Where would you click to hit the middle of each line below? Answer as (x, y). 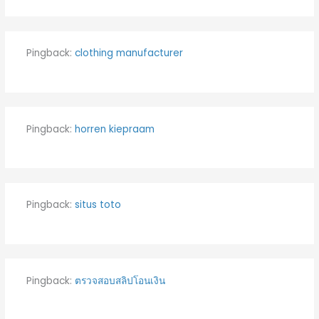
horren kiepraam (114, 129)
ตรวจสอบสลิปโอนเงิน (120, 281)
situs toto (98, 205)
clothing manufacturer (129, 53)
